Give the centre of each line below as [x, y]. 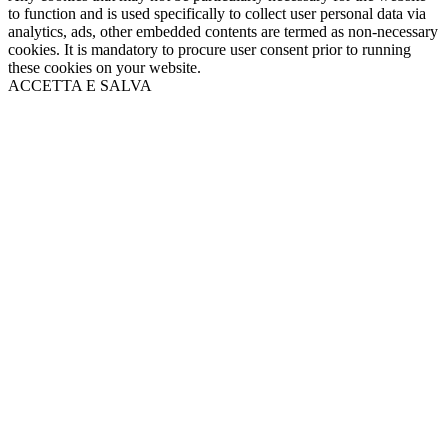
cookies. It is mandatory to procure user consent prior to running [209, 49]
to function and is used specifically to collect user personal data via [217, 13]
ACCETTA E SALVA [80, 85]
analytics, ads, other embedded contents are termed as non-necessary [223, 31]
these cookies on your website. [104, 67]
